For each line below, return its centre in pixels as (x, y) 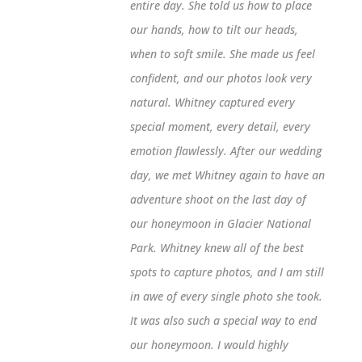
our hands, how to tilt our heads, (214, 30)
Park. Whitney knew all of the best (217, 248)
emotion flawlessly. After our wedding (225, 151)
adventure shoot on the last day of (218, 200)
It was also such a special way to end (223, 321)
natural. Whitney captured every (212, 103)
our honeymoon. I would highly (209, 345)
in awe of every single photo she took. (226, 297)
